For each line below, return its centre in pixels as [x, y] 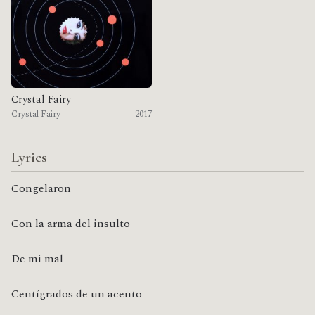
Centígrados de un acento [77, 294]
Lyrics [29, 157]
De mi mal [37, 259]
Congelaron [41, 189]
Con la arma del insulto [71, 224]
